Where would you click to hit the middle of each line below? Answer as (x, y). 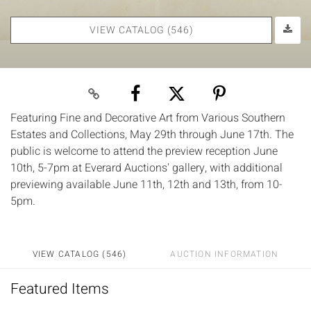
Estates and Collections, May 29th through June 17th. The (152, 134)
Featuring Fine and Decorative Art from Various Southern (148, 118)
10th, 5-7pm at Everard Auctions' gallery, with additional (146, 168)
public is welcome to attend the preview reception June (144, 151)
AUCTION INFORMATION (225, 254)
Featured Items (60, 289)
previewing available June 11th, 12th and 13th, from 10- (146, 184)
